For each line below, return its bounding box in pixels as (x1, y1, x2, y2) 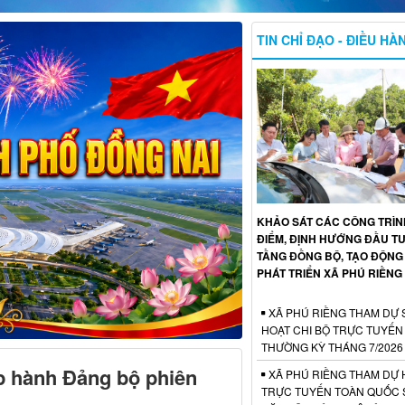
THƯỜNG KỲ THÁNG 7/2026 (260, 338, 403, 354)
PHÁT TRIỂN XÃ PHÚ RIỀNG (256, 264, 402, 281)
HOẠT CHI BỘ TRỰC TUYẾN (260, 321, 403, 337)
